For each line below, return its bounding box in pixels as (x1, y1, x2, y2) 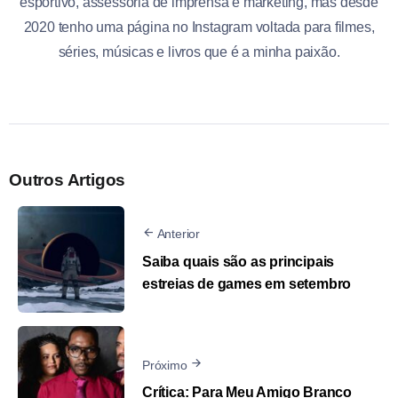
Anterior (156, 227, 201, 242)
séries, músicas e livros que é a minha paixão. (58, 44, 340, 60)
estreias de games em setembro (142, 275, 352, 291)
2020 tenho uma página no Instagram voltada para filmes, (23, 19, 375, 35)
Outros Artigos (9, 170, 126, 189)
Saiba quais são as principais (142, 253, 335, 269)
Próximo (142, 357, 187, 372)
